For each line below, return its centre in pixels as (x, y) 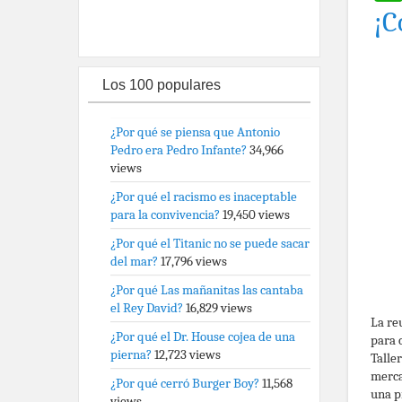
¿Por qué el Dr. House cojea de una (203, 336)
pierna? (131, 354)
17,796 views (194, 261)
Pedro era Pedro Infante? (179, 150)
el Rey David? (147, 308)
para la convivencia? (165, 214)
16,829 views (219, 308)
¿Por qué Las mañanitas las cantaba (207, 290)
